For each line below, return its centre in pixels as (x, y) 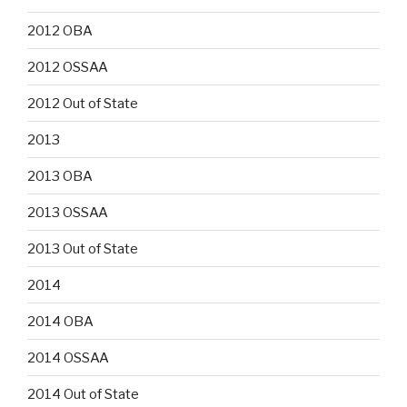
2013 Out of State (83, 248)
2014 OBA (60, 321)
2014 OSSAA (68, 357)
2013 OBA (60, 176)
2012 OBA (60, 30)
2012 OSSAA (68, 67)
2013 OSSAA (68, 212)
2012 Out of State (83, 103)
